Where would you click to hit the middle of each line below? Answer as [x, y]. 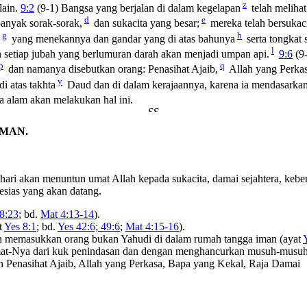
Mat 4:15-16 [152, 226]
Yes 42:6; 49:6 [89, 226]
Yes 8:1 [20, 226]
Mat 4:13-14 [67, 214]
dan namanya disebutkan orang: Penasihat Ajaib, [112, 69]
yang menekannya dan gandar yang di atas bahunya [122, 39]
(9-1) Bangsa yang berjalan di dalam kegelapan [137, 8]
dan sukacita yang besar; [145, 23]
